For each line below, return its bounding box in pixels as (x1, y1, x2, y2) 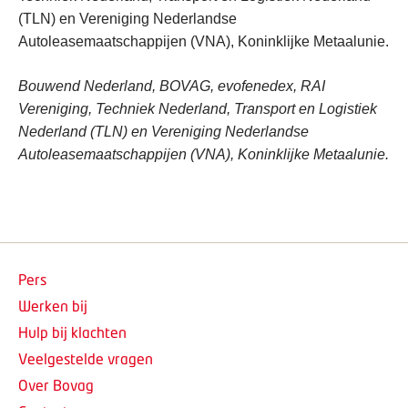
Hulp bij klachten (18, 323, 127, 341)
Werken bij (18, 297, 87, 314)
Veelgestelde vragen (18, 350, 153, 367)
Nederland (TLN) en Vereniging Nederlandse (18, 124, 309, 139)
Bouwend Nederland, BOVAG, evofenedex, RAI (18, 78, 325, 94)
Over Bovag (18, 376, 94, 393)
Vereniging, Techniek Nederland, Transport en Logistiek (18, 101, 377, 117)
